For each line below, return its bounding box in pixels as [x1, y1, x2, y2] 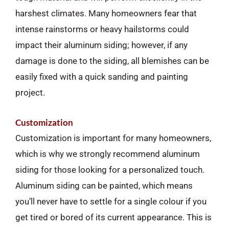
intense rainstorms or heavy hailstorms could [15, 24, 189, 34]
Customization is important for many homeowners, [15, 132, 211, 143]
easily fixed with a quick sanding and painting [15, 71, 188, 82]
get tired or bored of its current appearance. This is [15, 212, 212, 222]
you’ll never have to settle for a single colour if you [15, 196, 207, 207]
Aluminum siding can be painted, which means [15, 180, 193, 191]
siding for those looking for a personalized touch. [15, 164, 204, 175]
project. [15, 87, 45, 98]
